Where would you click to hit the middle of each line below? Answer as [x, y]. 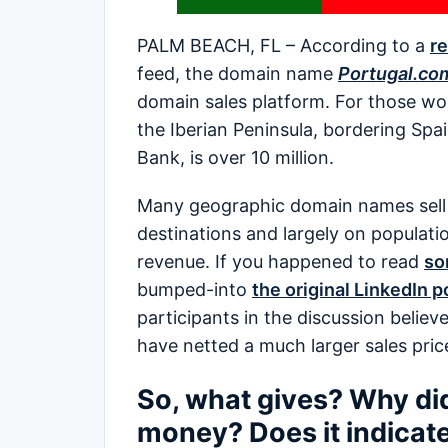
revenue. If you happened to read [280, 262]
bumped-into [194, 290]
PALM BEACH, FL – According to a [283, 46]
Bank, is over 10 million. [235, 158]
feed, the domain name [237, 74]
